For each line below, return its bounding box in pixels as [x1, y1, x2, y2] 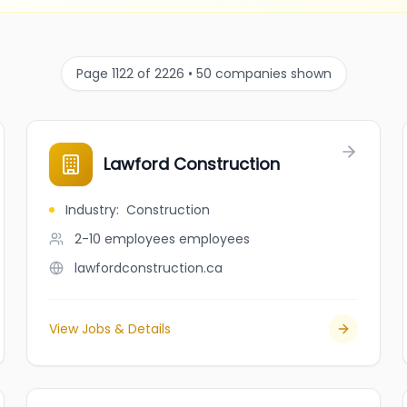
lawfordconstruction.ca [74, 259, 223, 277]
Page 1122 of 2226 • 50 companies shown [75, 65, 332, 83]
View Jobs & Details [49, 320, 172, 338]
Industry [65, 201, 117, 219]
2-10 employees [74, 230, 176, 248]
